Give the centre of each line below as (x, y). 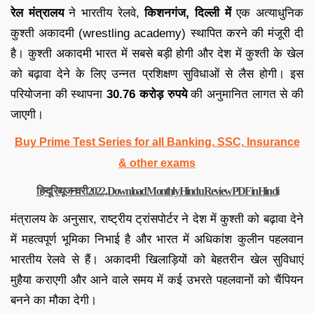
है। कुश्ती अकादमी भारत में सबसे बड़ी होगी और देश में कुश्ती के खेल (157, 53)
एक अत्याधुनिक (267, 13)
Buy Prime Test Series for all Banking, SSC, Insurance (157, 142)
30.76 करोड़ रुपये (147, 94)
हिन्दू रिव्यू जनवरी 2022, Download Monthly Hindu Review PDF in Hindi (157, 191)
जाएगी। (27, 114)
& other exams (157, 163)
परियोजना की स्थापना (59, 94)
